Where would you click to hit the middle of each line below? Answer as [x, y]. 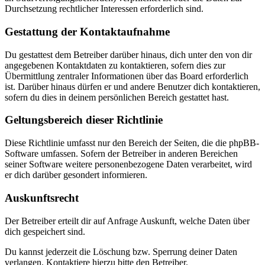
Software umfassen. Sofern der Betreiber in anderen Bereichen [121, 154]
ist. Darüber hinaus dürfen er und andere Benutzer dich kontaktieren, [132, 86]
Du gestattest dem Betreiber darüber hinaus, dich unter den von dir [128, 54]
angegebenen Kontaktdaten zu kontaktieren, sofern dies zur [115, 65]
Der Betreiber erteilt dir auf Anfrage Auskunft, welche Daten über [127, 221]
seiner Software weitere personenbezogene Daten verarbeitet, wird [128, 164]
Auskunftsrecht [42, 198]
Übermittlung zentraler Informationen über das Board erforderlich [127, 76]
